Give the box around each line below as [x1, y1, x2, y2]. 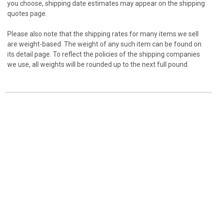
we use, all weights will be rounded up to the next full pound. [7, 61, 189, 68]
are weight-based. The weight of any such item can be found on [7, 40, 201, 48]
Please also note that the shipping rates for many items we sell [7, 30, 199, 38]
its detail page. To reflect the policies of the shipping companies [7, 50, 200, 58]
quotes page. [7, 10, 47, 17]
